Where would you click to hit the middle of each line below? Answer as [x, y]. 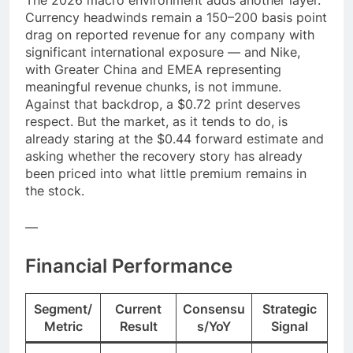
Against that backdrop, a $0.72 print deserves [163, 104]
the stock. [55, 190]
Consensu [214, 308]
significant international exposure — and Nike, [163, 52]
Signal [290, 326]
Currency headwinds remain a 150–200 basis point [176, 17]
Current [138, 308]
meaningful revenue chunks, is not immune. [153, 86]
